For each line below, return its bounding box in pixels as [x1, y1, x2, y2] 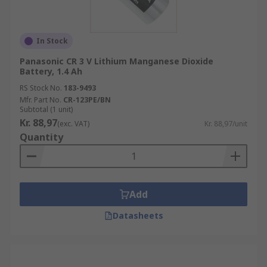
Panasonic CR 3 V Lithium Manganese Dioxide [20, 55, 213, 67]
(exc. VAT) [57, 119, 89, 129]
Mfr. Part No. [20, 95, 61, 105]
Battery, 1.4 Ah [20, 66, 82, 77]
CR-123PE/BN [63, 95, 111, 105]
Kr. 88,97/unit [204, 119, 247, 129]
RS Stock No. [20, 83, 62, 93]
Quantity [20, 131, 63, 144]
